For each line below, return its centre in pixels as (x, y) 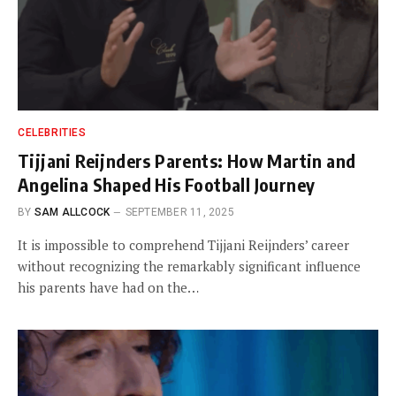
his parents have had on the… (108, 287)
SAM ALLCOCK (72, 212)
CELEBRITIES (52, 132)
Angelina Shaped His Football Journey (167, 184)
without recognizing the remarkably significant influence (189, 266)
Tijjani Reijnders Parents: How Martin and (187, 160)
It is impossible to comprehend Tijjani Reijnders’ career (183, 244)
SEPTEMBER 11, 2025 (179, 212)
